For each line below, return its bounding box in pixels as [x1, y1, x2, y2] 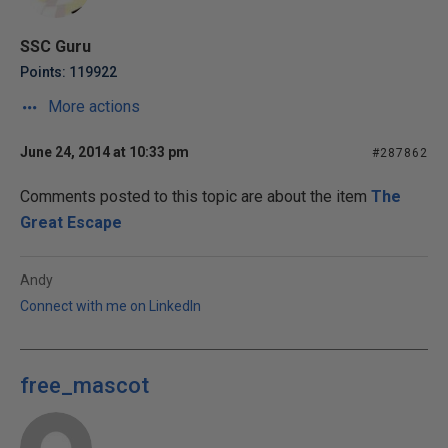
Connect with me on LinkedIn [20, 298, 201, 314]
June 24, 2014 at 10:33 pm [20, 144, 189, 160]
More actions [44, 97, 140, 116]
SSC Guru [20, 37, 91, 56]
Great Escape [20, 213, 122, 232]
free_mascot [20, 373, 149, 398]
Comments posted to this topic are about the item [20, 187, 371, 206]
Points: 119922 [20, 64, 117, 80]
